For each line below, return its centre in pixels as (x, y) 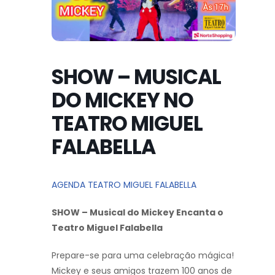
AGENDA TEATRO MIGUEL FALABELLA (124, 184)
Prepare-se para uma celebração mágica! (143, 255)
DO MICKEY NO (122, 100)
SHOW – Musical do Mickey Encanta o (137, 212)
